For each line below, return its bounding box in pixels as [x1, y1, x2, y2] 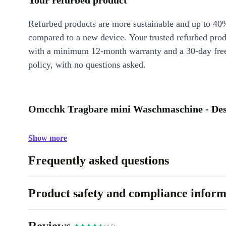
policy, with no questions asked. [28, 60, 146, 70]
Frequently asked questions [28, 154, 169, 167]
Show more [28, 134, 67, 142]
